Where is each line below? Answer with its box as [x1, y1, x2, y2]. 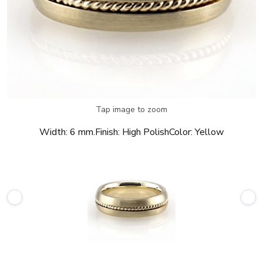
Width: [39, 126, 68, 139]
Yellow [195, 126, 224, 139]
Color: [169, 126, 193, 139]
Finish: [95, 126, 120, 139]
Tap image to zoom [96, 104, 167, 115]
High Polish [122, 126, 169, 139]
